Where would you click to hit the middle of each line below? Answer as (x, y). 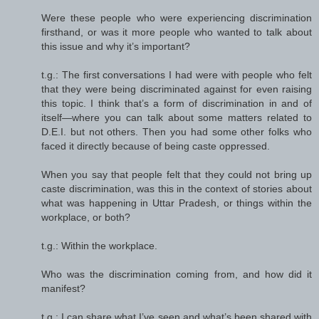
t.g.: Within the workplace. (99, 246)
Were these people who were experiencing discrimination (177, 18)
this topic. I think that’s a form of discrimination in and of (177, 104)
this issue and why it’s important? (116, 47)
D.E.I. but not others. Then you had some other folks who (177, 132)
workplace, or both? (86, 218)
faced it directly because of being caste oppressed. (156, 146)
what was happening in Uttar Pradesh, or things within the (177, 203)
